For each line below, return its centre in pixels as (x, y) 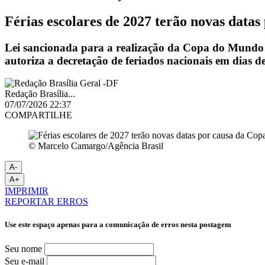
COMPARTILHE (38, 115)
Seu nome (23, 248)
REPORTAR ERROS (46, 202)
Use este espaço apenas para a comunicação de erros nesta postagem (118, 225)
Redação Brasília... (40, 94)
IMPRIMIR (27, 191)
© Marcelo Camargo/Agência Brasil (96, 146)
